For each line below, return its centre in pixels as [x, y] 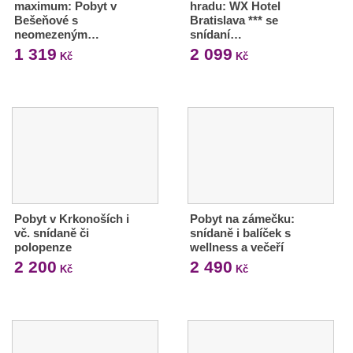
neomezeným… [57, 34]
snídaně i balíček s [240, 232]
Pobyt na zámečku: [242, 218]
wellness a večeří [236, 247]
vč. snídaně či [52, 232]
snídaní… [216, 34]
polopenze [43, 247]
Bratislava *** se [234, 20]
